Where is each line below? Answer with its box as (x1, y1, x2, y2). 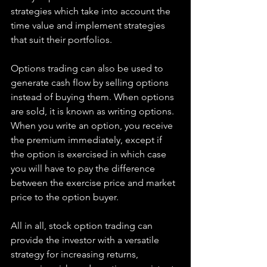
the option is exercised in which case (11, 148, 169, 160)
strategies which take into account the (11, 5, 173, 17)
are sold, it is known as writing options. (11, 105, 176, 117)
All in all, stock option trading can (11, 220, 155, 231)
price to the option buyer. (11, 191, 119, 203)
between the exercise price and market (11, 177, 178, 188)
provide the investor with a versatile (11, 234, 162, 246)
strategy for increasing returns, (11, 249, 141, 260)
